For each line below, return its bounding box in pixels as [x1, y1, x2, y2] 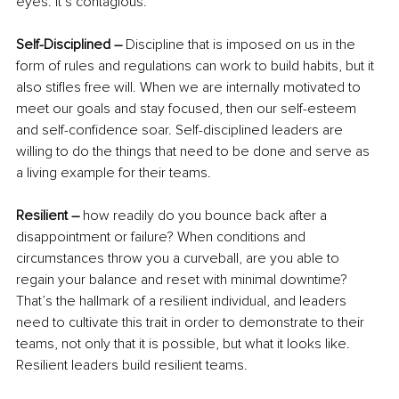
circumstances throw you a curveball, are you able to [16, 249, 343, 268]
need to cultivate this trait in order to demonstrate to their [16, 313, 368, 332]
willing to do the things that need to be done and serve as [16, 142, 373, 161]
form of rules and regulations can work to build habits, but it [16, 57, 378, 76]
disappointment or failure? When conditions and [16, 228, 309, 247]
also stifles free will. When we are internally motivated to [16, 78, 364, 97]
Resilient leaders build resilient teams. [16, 356, 248, 375]
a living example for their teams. [16, 164, 211, 183]
